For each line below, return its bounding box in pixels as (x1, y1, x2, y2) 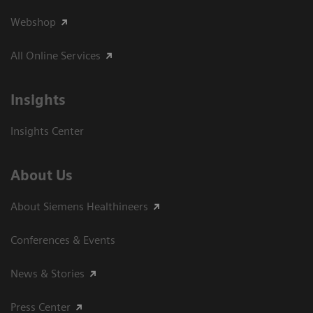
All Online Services (10, 48, 101, 62)
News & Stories (10, 266, 85, 280)
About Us (10, 166, 73, 184)
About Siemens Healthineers (10, 199, 148, 213)
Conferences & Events (10, 233, 115, 247)
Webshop (10, 15, 56, 29)
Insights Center (10, 124, 84, 138)
